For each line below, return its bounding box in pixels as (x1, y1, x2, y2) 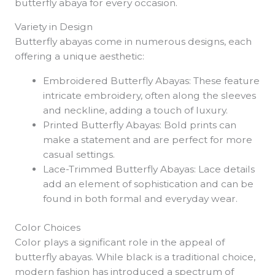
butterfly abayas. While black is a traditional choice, (14, 251, 255, 263)
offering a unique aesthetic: (14, 50, 144, 63)
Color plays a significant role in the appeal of (14, 236, 225, 249)
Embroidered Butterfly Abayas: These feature (43, 74, 260, 87)
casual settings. (43, 148, 115, 160)
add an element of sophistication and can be (43, 177, 254, 190)
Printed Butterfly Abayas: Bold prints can (43, 118, 237, 131)
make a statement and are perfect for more (43, 133, 253, 145)
